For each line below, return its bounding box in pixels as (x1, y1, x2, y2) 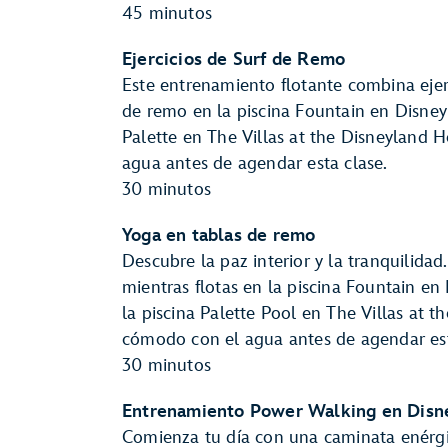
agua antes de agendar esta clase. (122, 153, 397, 174)
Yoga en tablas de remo (122, 225, 316, 246)
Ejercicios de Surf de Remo (122, 49, 346, 70)
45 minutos (122, 3, 212, 24)
